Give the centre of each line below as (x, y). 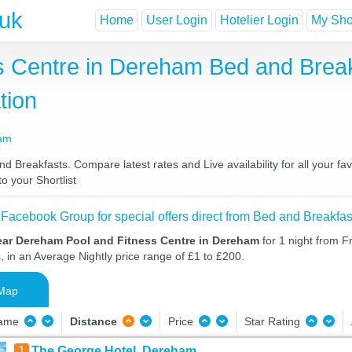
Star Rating (273, 321)
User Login (177, 20)
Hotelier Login (259, 20)
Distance (93, 321)
